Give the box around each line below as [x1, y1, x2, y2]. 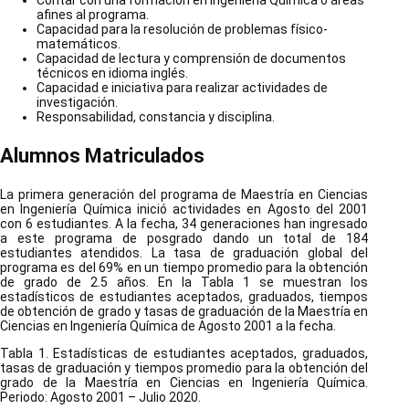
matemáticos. [37, 37, 121, 52]
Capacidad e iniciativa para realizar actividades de [37, 80, 328, 96]
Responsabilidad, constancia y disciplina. [37, 110, 275, 125]
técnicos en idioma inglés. [37, 66, 188, 81]
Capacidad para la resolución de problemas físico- [37, 22, 328, 37]
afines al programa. [37, 7, 149, 23]
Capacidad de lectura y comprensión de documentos [37, 51, 346, 67]
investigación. [37, 95, 118, 110]
